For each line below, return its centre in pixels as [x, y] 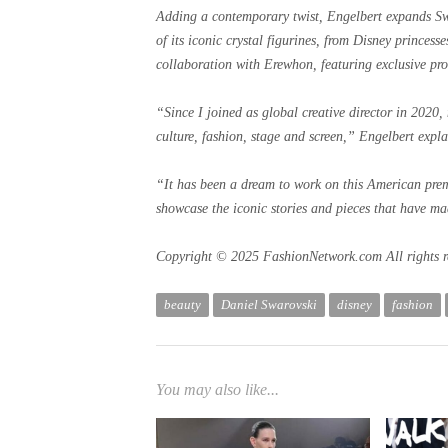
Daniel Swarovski [269, 304]
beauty [182, 304]
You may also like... [217, 389]
